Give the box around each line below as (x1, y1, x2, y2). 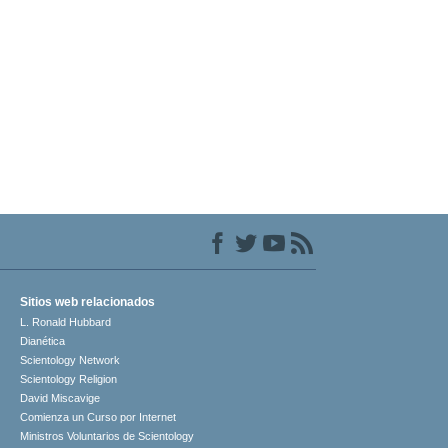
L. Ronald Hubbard (20, 316, 112, 329)
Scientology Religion (20, 373, 118, 386)
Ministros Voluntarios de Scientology (20, 430, 195, 443)
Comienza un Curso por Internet (20, 411, 177, 424)
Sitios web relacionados (20, 295, 156, 310)
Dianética (20, 335, 66, 348)
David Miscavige (20, 392, 101, 405)
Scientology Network (20, 354, 121, 367)
